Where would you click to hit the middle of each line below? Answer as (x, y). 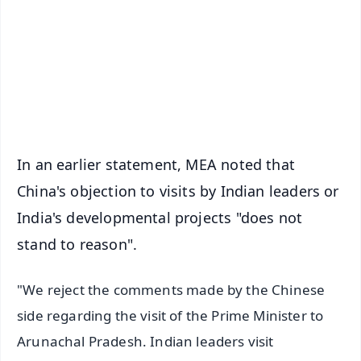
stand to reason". (77, 244)
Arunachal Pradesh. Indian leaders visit (145, 342)
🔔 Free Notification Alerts (167, 15)
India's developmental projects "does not (160, 217)
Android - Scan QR (221, 68)
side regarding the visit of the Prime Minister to (170, 316)
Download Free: (141, 43)
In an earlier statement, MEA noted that (156, 164)
